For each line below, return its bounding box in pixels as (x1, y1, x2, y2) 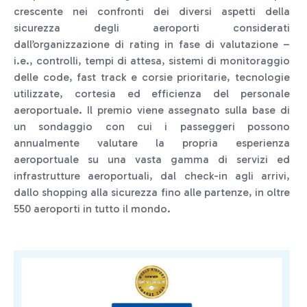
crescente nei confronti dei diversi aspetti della (14, 4, 290, 18)
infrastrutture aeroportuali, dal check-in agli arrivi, (14, 169, 290, 182)
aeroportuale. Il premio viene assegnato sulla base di (14, 103, 290, 116)
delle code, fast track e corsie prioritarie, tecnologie (14, 70, 290, 84)
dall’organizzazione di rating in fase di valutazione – (14, 37, 290, 51)
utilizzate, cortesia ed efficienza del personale (14, 86, 290, 100)
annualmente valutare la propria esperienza (14, 136, 290, 149)
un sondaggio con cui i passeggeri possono (14, 119, 290, 133)
